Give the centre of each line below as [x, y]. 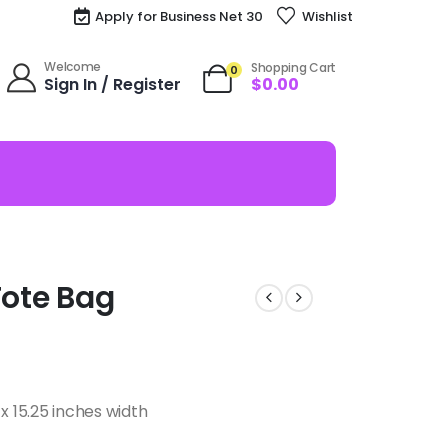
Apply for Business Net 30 [179, 16]
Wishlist [327, 16]
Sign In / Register [113, 84]
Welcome [73, 66]
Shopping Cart [293, 67]
